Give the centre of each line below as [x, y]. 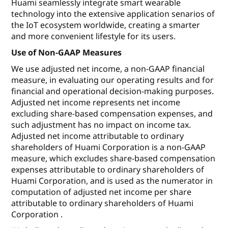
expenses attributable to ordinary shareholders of [108, 170]
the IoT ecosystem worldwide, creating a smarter [106, 25]
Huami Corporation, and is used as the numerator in [112, 181]
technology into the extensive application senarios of [113, 14]
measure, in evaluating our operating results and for [113, 80]
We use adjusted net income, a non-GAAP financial [108, 69]
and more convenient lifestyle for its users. [94, 36]
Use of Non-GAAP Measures [67, 53]
